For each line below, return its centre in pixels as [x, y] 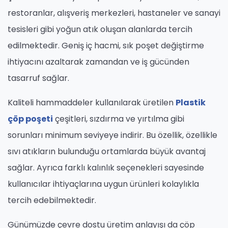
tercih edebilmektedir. [52, 200]
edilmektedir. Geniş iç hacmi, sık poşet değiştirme [106, 45]
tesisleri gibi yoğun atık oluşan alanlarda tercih [100, 29]
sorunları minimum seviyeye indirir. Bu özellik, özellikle [112, 135]
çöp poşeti [30, 119]
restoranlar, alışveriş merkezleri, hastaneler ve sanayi [114, 13]
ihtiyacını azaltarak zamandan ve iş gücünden [98, 62]
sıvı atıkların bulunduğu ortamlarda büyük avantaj [107, 151]
